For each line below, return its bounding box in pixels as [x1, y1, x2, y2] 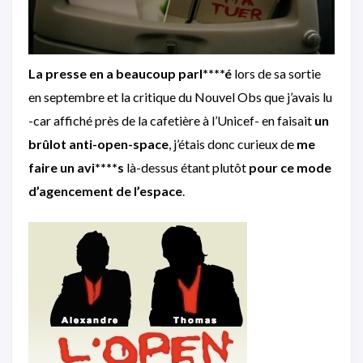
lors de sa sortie [232, 65, 321, 81]
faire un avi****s [28, 159, 124, 175]
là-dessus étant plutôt [124, 159, 249, 175]
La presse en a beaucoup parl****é [28, 65, 232, 81]
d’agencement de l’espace [28, 182, 182, 199]
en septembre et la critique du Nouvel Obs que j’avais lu [28, 88, 332, 105]
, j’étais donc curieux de [169, 135, 297, 152]
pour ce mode [249, 159, 331, 175]
